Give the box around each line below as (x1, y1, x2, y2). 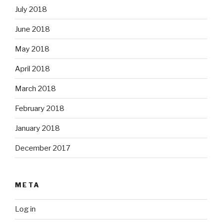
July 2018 (15, 4, 47, 14)
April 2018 (15, 64, 50, 73)
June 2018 (15, 24, 50, 34)
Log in (15, 205, 36, 214)
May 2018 (15, 44, 50, 54)
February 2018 (15, 104, 64, 113)
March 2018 (15, 84, 56, 93)
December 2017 (15, 143, 70, 153)
